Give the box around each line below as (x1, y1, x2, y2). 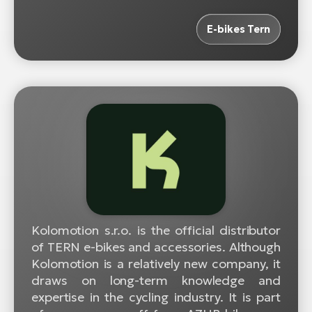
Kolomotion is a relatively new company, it (31, 255, 281, 272)
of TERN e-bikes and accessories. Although (31, 238, 281, 255)
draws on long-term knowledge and (31, 272, 281, 288)
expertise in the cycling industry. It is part (31, 288, 281, 305)
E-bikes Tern (207, 22, 270, 36)
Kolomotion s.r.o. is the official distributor (31, 221, 281, 238)
